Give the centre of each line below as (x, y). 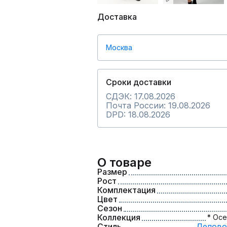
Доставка (117, 17)
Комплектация (126, 190)
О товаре (124, 162)
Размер (112, 172)
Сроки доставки (139, 82)
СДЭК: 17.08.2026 (141, 96)
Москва (119, 47)
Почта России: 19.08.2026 (158, 105)
